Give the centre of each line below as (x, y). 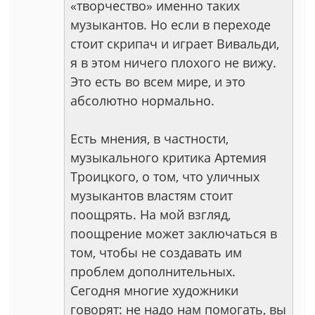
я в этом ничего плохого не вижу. (173, 63)
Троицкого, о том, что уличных (165, 176)
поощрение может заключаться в (174, 233)
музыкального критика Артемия (168, 157)
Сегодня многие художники (154, 290)
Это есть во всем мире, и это (158, 82)
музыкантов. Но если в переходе (171, 25)
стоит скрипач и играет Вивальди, (175, 44)
